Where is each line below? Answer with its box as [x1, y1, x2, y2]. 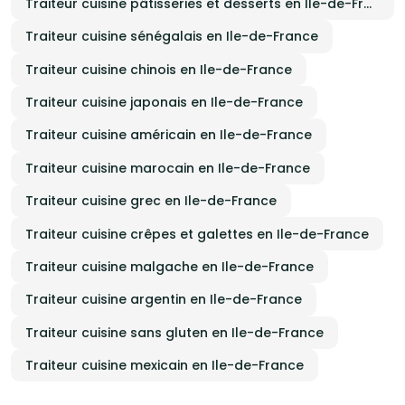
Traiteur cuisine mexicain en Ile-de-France [25, 356, 304, 375]
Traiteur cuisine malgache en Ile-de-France [25, 257, 314, 276]
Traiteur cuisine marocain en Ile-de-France [25, 158, 310, 177]
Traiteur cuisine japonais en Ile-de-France [25, 93, 303, 112]
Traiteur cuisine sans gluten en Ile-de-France [25, 323, 324, 342]
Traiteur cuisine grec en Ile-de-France [25, 192, 277, 211]
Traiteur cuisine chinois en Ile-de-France [25, 60, 292, 79]
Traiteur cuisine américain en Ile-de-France [25, 126, 312, 145]
